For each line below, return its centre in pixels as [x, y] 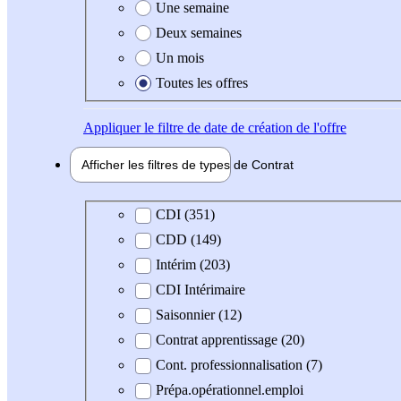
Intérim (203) [193, 265]
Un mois [180, 57]
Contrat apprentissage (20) [230, 340]
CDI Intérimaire [200, 290]
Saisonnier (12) [199, 315]
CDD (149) [188, 240]
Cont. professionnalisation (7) [239, 365]
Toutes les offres [202, 82]
